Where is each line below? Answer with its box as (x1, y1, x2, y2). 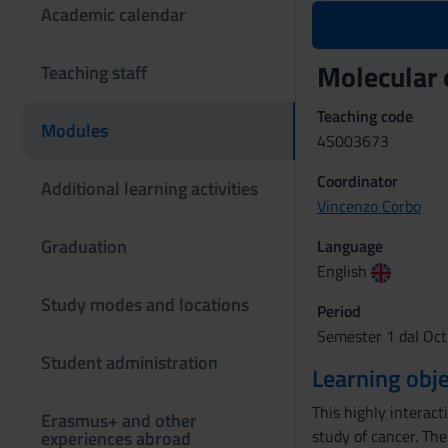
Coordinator (316, 169, 398, 193)
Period (316, 299, 361, 323)
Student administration (41, 349, 218, 376)
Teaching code (316, 104, 413, 128)
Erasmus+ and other (41, 407, 197, 434)
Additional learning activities (41, 175, 258, 202)
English (316, 259, 371, 283)
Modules (41, 117, 108, 144)
